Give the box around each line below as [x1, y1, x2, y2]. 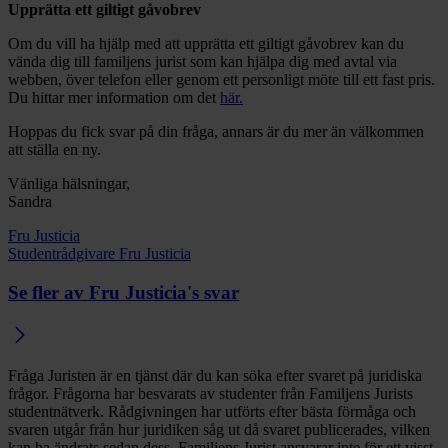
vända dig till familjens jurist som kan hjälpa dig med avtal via [8, 53, 397, 71]
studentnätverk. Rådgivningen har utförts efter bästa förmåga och [8, 402, 416, 420]
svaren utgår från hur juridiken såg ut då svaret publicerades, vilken [8, 420, 430, 438]
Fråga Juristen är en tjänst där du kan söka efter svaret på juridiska [8, 366, 422, 384]
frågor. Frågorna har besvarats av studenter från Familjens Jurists [8, 384, 413, 402]
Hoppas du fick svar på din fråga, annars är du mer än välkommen [8, 123, 424, 141]
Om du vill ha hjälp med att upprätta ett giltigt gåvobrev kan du [8, 35, 404, 53]
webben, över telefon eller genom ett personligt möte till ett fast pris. [8, 71, 435, 89]
